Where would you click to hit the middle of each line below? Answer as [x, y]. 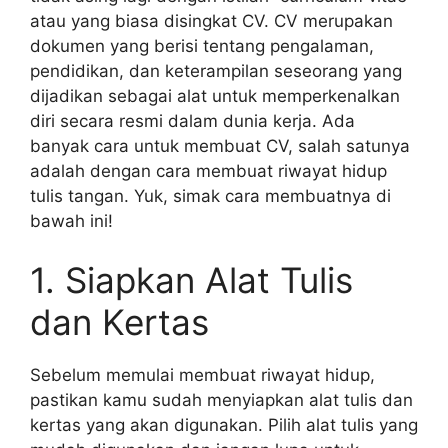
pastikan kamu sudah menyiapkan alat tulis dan [221, 400]
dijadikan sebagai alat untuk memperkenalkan [215, 95]
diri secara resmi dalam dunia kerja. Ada [192, 120]
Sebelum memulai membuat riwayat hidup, [202, 375]
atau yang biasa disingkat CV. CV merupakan [211, 20]
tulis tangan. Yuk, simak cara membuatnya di [210, 195]
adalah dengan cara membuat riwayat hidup [208, 170]
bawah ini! [71, 220]
